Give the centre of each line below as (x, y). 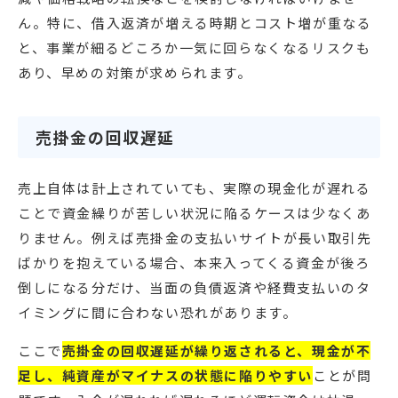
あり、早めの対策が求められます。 (135, 73)
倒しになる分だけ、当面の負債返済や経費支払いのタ (195, 288)
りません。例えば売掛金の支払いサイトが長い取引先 (195, 238)
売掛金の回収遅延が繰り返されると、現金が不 (216, 351)
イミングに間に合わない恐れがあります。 (158, 313)
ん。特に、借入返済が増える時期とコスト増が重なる (195, 23)
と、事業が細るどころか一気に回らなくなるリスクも (195, 48)
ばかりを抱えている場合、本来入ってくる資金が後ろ (194, 263)
